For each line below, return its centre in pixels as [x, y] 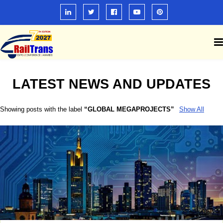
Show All [192, 109]
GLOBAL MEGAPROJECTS [129, 109]
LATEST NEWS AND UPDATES [111, 84]
